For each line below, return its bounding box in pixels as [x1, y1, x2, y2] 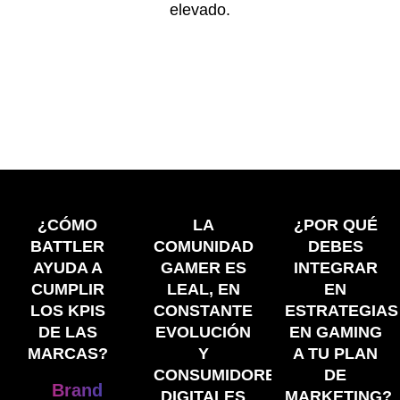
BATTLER [30, 237, 105, 255]
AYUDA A [32, 258, 103, 277]
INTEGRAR [293, 258, 378, 277]
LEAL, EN [166, 279, 240, 298]
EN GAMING [288, 322, 382, 341]
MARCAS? [27, 344, 108, 362]
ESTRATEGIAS [284, 301, 398, 320]
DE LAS [37, 322, 97, 341]
